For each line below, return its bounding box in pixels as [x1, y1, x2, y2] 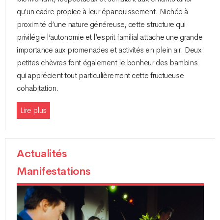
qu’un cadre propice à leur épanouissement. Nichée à [17, 6, 189, 17]
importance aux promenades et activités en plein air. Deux [17, 45, 202, 55]
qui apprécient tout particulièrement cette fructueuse [17, 70, 184, 81]
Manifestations [17, 165, 90, 179]
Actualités [17, 147, 67, 161]
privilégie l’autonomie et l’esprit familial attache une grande [17, 32, 203, 42]
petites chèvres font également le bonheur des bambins [17, 57, 198, 68]
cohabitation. [17, 83, 66, 93]
